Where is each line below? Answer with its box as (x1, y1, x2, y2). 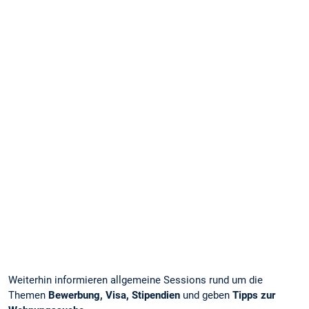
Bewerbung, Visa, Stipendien (48, 289, 180, 302)
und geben (180, 289, 232, 302)
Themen (8, 289, 48, 302)
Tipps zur (232, 289, 275, 302)
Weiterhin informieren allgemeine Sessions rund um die (8, 274, 263, 287)
